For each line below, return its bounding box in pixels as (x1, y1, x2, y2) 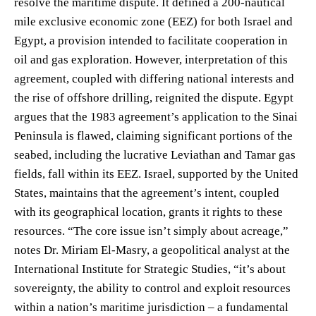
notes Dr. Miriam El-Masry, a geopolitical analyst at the (14, 243, 290, 257)
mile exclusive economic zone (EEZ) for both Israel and (14, 14, 293, 28)
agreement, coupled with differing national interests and (14, 71, 294, 85)
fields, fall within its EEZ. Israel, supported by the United (14, 166, 298, 181)
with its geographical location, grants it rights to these (14, 205, 283, 219)
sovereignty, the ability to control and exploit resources (14, 281, 291, 295)
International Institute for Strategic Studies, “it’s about (14, 262, 286, 276)
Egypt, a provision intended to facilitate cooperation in (14, 33, 288, 47)
